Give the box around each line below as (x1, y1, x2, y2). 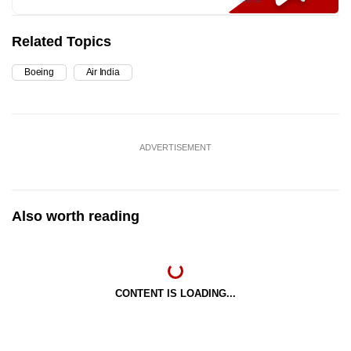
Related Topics (12, 34, 111, 50)
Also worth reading (12, 208, 139, 225)
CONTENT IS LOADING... (115, 288, 236, 300)
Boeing (24, 67, 54, 78)
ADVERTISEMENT (139, 143, 212, 153)
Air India (85, 67, 120, 78)
